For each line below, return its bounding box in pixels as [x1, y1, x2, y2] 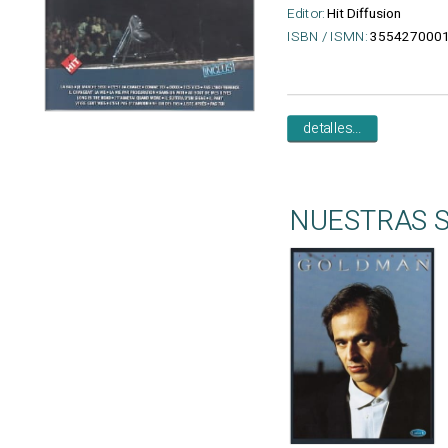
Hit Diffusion [327, 3, 402, 24]
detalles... [303, 117, 362, 140]
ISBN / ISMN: [287, 26, 368, 47]
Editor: [287, 3, 324, 24]
